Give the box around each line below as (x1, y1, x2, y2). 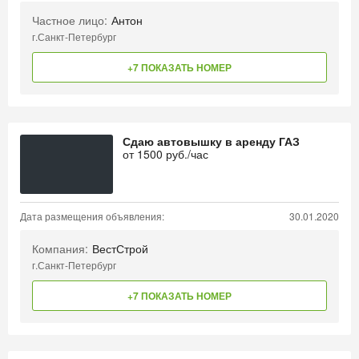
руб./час (163, 146, 208, 162)
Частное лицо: (32, 12, 107, 28)
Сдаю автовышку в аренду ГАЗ (123, 133, 300, 149)
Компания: (32, 240, 88, 256)
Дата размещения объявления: (20, 209, 164, 223)
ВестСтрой (92, 240, 148, 256)
